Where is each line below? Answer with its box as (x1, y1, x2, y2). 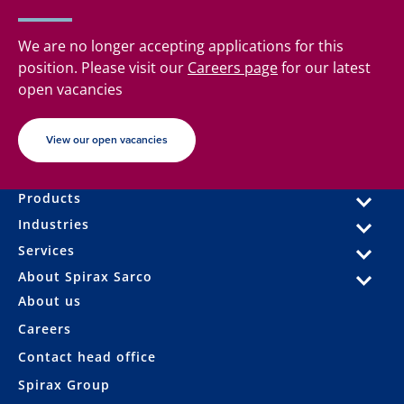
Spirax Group (18, 376, 110, 393)
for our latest (278, 58, 371, 78)
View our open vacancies (46, 132, 168, 148)
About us (18, 292, 81, 309)
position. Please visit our (18, 58, 188, 78)
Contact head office (18, 348, 156, 365)
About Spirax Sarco (18, 268, 152, 285)
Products (18, 189, 81, 207)
